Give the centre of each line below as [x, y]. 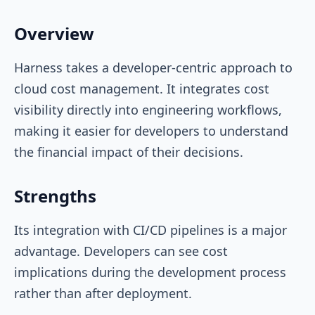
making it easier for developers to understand [151, 130]
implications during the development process [150, 272]
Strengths [55, 195]
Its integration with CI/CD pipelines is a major [150, 230]
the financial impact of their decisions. [130, 152]
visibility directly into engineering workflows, [148, 109]
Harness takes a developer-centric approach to [153, 67]
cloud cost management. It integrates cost [142, 88]
